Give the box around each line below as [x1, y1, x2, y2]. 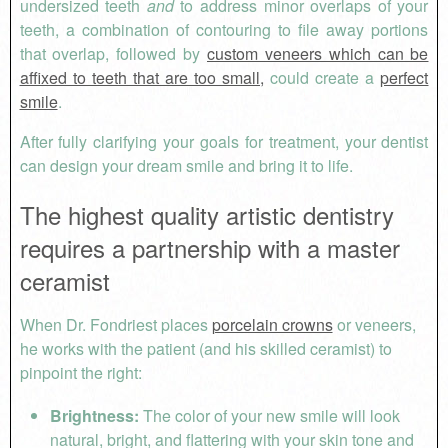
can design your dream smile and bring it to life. [19, 154, 353, 178]
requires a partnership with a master [19, 229, 400, 265]
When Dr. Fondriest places [19, 312, 212, 336]
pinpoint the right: [19, 360, 142, 384]
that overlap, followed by [19, 42, 207, 66]
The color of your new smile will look [138, 403, 400, 427]
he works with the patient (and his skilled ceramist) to [19, 336, 392, 360]
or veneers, [332, 312, 416, 336]
